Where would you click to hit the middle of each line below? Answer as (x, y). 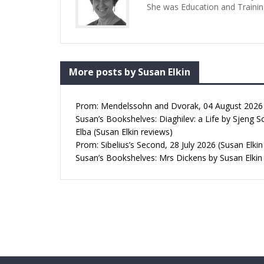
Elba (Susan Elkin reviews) (124, 132)
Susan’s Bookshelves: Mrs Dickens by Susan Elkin (169, 158)
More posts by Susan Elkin (130, 72)
